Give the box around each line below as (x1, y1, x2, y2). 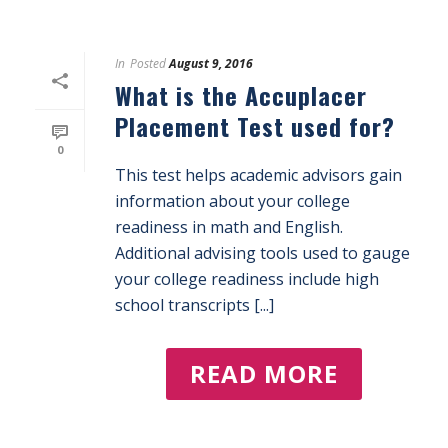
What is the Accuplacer (115, 77, 367, 113)
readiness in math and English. (115, 216, 343, 238)
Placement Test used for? (115, 108, 395, 144)
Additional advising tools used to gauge (115, 242, 410, 264)
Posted (130, 55, 166, 72)
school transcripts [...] (115, 294, 274, 316)
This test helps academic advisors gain (115, 164, 402, 186)
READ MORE (190, 357, 338, 390)
